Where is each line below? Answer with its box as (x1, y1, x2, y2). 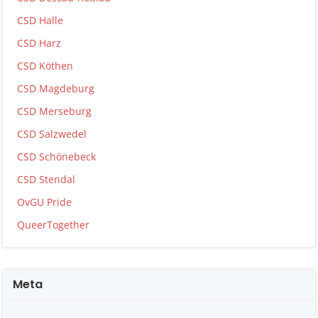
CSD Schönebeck (17, 150, 96, 163)
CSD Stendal (17, 172, 75, 186)
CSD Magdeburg (17, 82, 94, 95)
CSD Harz (17, 36, 61, 50)
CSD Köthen (17, 59, 73, 72)
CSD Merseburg (17, 104, 92, 118)
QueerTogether (17, 218, 89, 231)
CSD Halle (17, 13, 63, 27)
